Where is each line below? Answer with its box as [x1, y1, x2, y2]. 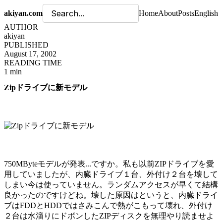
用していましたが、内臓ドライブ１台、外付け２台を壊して [4, 170, 218, 179]
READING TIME [4, 58, 62, 67]
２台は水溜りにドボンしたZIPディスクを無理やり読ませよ [4, 212, 214, 221]
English [194, 9, 218, 17]
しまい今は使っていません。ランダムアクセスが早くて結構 [4, 180, 218, 189]
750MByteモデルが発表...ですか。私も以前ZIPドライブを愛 [4, 160, 214, 168]
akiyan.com [4, 9, 43, 17]
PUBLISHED [4, 41, 49, 49]
